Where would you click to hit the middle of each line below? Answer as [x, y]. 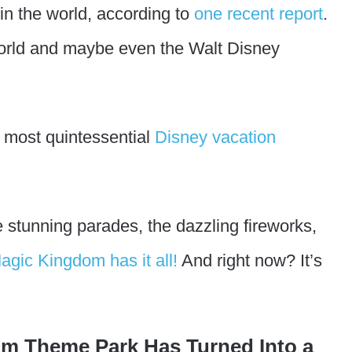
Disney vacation [215, 137]
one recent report [258, 13]
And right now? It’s [250, 260]
